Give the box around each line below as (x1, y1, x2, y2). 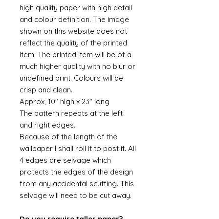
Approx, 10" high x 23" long (20, 97, 109, 106)
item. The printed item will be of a (20, 50, 131, 59)
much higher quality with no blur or (20, 62, 135, 71)
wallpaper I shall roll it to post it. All (20, 144, 136, 153)
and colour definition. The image (20, 15, 129, 24)
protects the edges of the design (20, 167, 133, 176)
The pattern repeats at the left (20, 109, 123, 118)
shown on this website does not (20, 26, 127, 36)
